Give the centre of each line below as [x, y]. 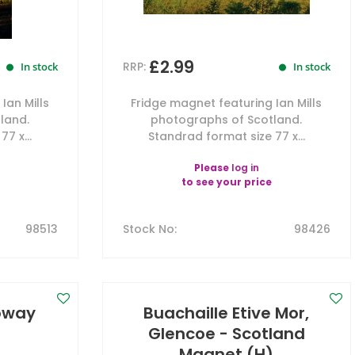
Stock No [148, 229]
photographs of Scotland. [227, 120]
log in [245, 168]
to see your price [226, 182]
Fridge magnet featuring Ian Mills [227, 103]
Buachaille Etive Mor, [227, 313]
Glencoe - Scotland [226, 334]
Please [212, 168]
